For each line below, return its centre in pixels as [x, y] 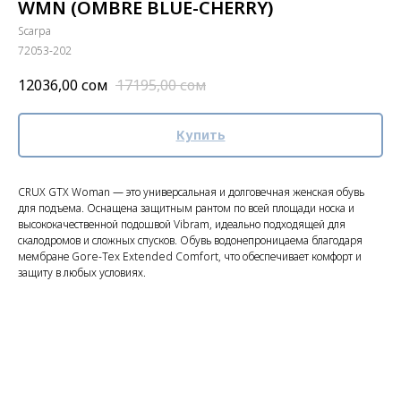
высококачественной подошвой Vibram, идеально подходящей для [182, 225]
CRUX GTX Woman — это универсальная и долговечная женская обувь [191, 192]
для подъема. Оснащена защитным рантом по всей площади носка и [186, 209]
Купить [200, 135]
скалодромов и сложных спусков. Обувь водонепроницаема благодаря [190, 241]
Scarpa [34, 31]
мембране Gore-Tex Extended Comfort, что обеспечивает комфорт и [190, 257]
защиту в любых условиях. [82, 273]
